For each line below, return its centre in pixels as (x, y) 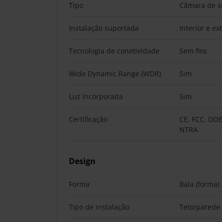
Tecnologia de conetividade (114, 51)
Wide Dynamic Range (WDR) (115, 74)
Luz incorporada (96, 96)
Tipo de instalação (99, 207)
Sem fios (193, 51)
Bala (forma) (199, 184)
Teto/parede (200, 207)
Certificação (88, 119)
